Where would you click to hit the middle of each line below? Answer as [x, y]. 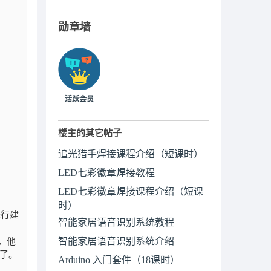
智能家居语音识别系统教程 [116, 222]
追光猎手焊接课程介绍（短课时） [131, 154]
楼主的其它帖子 [90, 133]
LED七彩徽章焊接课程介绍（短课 [131, 191]
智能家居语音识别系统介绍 [116, 241]
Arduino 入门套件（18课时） [119, 260]
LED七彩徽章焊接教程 [106, 173]
